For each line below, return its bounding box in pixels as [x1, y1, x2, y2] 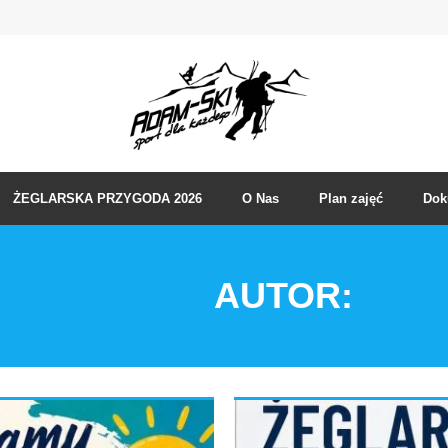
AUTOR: [213, 275, 353, 316]
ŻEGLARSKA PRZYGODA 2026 [13, 191, 202, 206]
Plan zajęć [319, 191, 383, 206]
